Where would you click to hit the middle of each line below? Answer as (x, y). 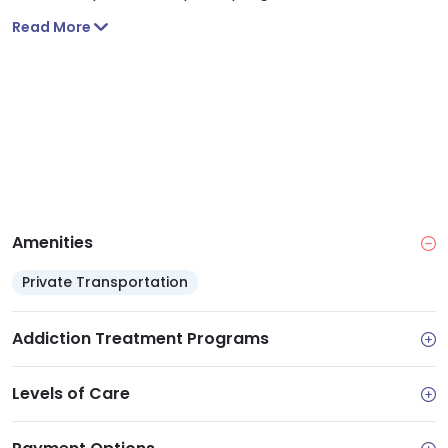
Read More (51, 27)
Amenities (52, 243)
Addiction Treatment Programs (140, 339)
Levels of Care (71, 394)
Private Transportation (105, 282)
